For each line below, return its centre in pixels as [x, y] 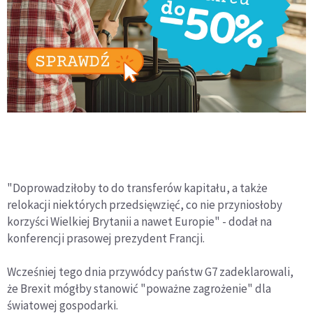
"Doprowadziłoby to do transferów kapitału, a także [137, 188]
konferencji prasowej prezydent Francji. [106, 238]
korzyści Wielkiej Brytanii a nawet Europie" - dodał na [139, 221]
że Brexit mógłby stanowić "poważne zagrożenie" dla [139, 288]
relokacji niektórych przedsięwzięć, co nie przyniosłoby [145, 204]
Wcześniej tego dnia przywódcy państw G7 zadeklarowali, [150, 271]
